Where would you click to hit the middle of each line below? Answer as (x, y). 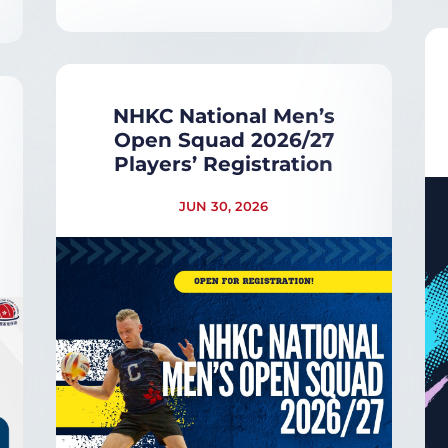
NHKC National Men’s (223, 115)
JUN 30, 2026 (224, 205)
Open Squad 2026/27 (223, 139)
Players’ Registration (224, 163)
